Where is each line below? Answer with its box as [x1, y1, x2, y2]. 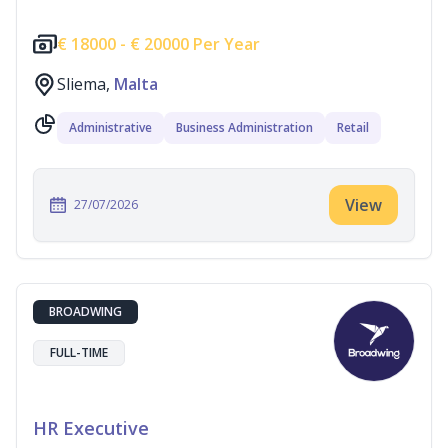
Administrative [69, 119, 152, 136]
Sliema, [57, 73, 114, 95]
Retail [337, 119, 369, 136]
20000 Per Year [140, 33, 260, 55]
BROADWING [49, 303, 122, 320]
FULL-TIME [50, 344, 108, 361]
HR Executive [33, 416, 149, 440]
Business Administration [176, 119, 313, 136]
